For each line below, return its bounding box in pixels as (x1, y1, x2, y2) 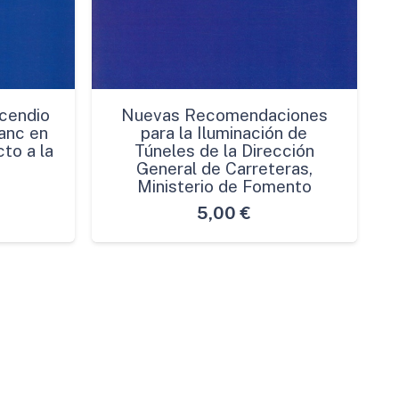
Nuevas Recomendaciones (120, 105, 328, 126)
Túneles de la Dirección (134, 141, 314, 161)
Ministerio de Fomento (136, 176, 312, 197)
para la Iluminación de (141, 123, 307, 143)
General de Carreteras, (135, 159, 313, 179)
